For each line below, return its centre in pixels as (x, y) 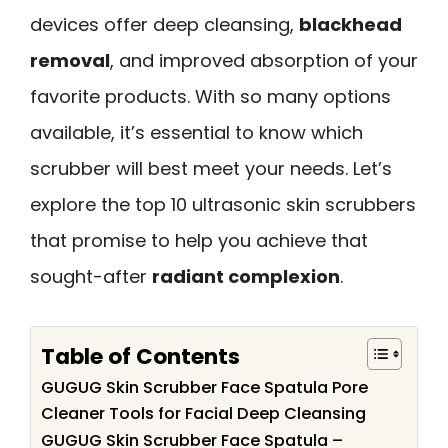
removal (70, 60)
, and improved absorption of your (264, 60)
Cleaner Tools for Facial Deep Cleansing (203, 413)
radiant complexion (246, 276)
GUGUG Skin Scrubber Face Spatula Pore (204, 387)
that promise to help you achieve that (199, 240)
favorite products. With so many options (210, 96)
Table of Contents (140, 356)
